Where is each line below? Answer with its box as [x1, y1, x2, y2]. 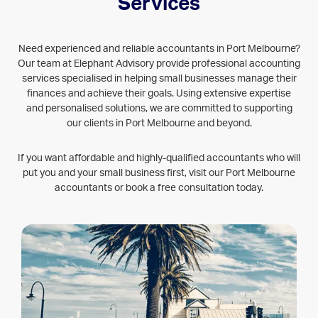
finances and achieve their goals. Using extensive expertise [27, 88, 291, 99]
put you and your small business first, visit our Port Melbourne [23, 168, 295, 178]
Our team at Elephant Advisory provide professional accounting [18, 58, 300, 69]
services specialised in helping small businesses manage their [21, 73, 297, 84]
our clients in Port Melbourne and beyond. [66, 118, 252, 128]
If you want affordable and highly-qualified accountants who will [18, 153, 300, 163]
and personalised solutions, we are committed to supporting [26, 103, 292, 114]
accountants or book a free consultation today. [55, 182, 263, 193]
